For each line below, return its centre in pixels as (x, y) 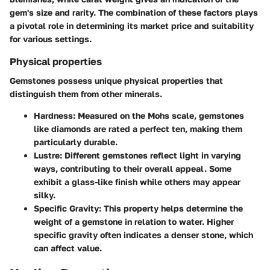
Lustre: (48, 155)
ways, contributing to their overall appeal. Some (133, 169)
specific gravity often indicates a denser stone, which (143, 235)
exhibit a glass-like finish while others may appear (137, 182)
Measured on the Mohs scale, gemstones (160, 116)
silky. (45, 195)
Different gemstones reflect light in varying (152, 155)
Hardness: (55, 116)
